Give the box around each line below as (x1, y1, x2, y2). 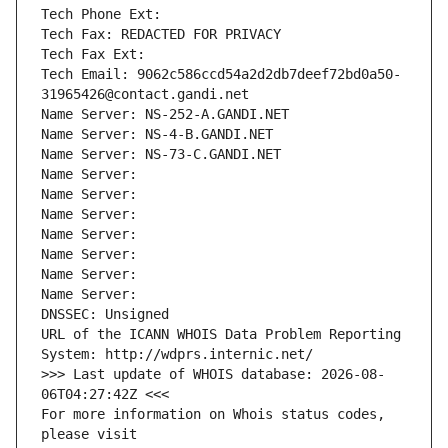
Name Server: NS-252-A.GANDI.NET (41, 106, 289, 123)
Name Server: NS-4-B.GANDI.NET (41, 126, 273, 143)
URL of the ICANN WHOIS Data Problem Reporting (41, 326, 401, 343)
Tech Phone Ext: (41, 6, 161, 23)
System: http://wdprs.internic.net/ (41, 346, 313, 363)
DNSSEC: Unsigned (41, 306, 169, 323)
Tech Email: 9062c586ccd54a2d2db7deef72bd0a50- (41, 66, 401, 83)
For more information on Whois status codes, (41, 406, 385, 423)
